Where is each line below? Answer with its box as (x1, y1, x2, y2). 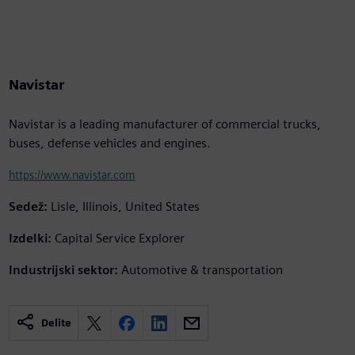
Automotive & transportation (120, 262, 283, 278)
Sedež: (8, 199, 48, 215)
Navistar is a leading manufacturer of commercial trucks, (8, 116, 321, 132)
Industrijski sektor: (8, 262, 118, 278)
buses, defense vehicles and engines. (8, 136, 211, 151)
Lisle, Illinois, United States (50, 199, 200, 215)
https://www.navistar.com (8, 168, 136, 182)
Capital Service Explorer (54, 231, 185, 246)
